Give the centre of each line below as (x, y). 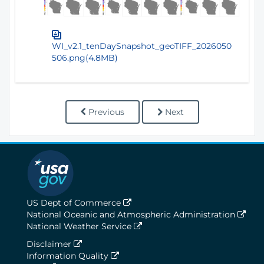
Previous (106, 112)
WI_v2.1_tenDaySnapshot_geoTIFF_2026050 (142, 46)
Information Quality (69, 255)
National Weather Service (80, 226)
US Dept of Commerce (75, 202)
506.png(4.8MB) (85, 57)
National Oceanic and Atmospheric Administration (132, 214)
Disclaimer (50, 244)
